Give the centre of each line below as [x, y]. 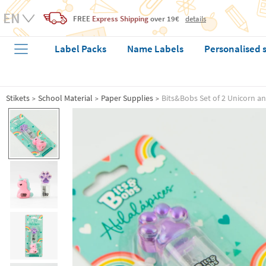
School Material [65, 98]
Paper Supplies [127, 98]
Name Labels [156, 49]
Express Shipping [120, 18]
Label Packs [81, 49]
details [196, 18]
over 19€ [164, 18]
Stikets [18, 98]
